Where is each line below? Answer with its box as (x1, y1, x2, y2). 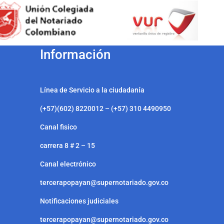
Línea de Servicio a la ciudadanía (39, 86, 146, 94)
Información (39, 47, 119, 62)
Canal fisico (39, 123, 78, 131)
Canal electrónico (39, 160, 96, 168)
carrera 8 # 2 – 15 (39, 141, 96, 149)
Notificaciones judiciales (39, 197, 120, 205)
